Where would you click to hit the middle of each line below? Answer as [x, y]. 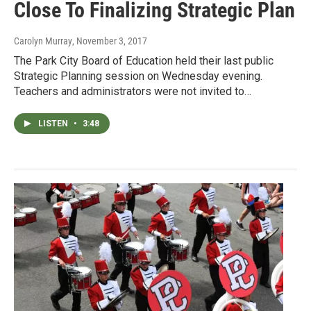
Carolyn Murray [43, 41]
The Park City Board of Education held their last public [144, 61]
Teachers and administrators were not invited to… [133, 92]
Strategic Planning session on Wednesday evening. [138, 76]
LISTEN [54, 124]
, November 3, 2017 [110, 41]
